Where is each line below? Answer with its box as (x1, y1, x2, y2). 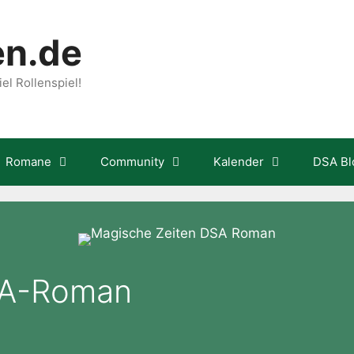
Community (100, 154, 164, 169)
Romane (6, 154, 51, 169)
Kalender (213, 154, 264, 169)
